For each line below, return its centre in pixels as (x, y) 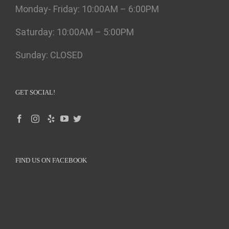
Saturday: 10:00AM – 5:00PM (75, 32)
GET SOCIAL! (35, 93)
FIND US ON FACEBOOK (51, 161)
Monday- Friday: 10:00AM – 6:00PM (87, 9)
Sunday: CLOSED (49, 55)
